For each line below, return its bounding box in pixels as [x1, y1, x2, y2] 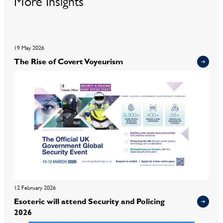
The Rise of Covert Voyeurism [14, 56, 123, 66]
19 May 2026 [14, 44, 44, 51]
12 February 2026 [14, 184, 56, 191]
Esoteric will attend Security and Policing [14, 196, 165, 206]
